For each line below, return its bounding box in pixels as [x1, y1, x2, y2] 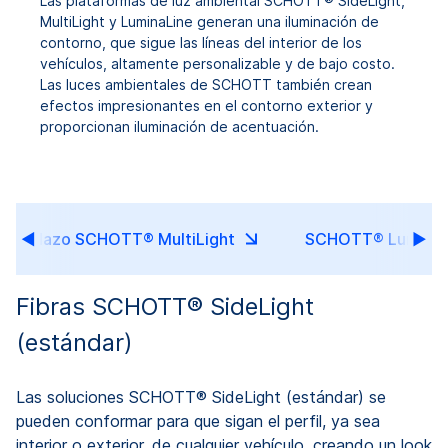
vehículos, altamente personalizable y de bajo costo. [40, 55, 395, 72]
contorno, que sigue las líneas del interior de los [40, 34, 362, 51]
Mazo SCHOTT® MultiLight [29, 229, 235, 249]
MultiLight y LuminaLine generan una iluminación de [40, 13, 379, 30]
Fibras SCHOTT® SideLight [16, 292, 314, 321]
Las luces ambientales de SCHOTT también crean [40, 76, 372, 93]
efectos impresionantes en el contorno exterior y [40, 97, 373, 114]
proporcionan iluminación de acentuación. [40, 118, 319, 135]
